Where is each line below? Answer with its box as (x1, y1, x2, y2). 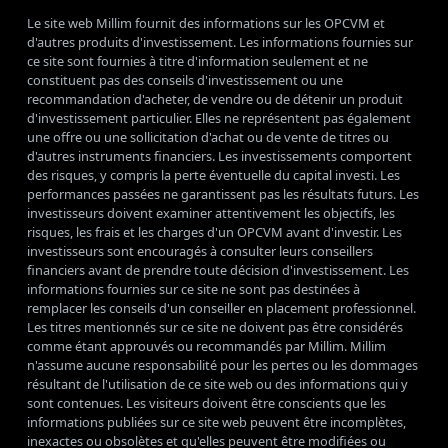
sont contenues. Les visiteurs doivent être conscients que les (27, 393, 386, 412)
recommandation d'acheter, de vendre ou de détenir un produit (27, 89, 403, 108)
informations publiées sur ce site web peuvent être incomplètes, (27, 412, 406, 431)
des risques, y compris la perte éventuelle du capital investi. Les (27, 165, 400, 184)
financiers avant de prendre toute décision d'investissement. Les (27, 260, 409, 279)
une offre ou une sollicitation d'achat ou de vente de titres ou (27, 127, 389, 146)
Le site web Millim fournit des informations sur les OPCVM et (27, 13, 385, 32)
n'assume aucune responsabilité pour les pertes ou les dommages (27, 355, 418, 374)
